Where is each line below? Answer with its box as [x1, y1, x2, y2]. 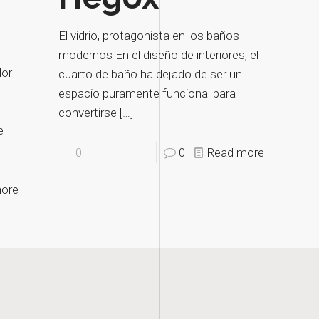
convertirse [58, 105, 117, 120]
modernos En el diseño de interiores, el [58, 48, 258, 63]
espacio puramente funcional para [58, 86, 236, 101]
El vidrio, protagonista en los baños [58, 28, 239, 43]
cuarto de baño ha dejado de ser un [58, 67, 242, 82]
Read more [207, 145, 265, 160]
